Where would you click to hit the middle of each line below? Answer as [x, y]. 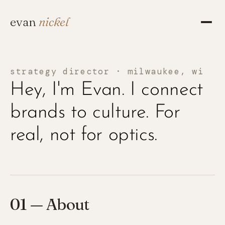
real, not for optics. [84, 135]
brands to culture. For [95, 113]
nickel [54, 22]
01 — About [50, 204]
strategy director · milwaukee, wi [107, 71]
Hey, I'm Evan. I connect [106, 90]
